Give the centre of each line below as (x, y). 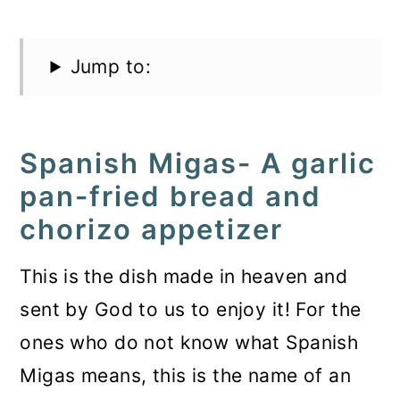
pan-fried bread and (171, 196)
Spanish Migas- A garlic (198, 163)
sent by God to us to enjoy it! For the (191, 309)
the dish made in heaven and (216, 276)
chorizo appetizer (152, 229)
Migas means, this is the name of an (186, 375)
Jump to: (111, 67)
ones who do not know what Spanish (189, 342)
